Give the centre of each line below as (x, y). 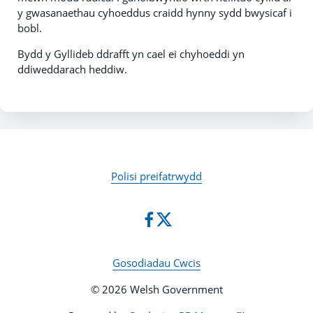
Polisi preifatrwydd (156, 176)
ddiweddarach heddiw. (72, 69)
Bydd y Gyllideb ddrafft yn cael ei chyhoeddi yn (131, 54)
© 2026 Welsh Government (156, 289)
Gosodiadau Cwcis (156, 263)
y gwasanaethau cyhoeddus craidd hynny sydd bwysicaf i (155, 13)
